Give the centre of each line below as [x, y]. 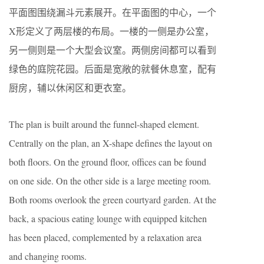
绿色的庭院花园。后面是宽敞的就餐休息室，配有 [113, 68]
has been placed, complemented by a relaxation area [105, 237]
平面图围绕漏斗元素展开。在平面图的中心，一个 [113, 12]
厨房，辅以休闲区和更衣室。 [70, 87]
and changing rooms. [48, 256]
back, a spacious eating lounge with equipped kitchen [108, 218]
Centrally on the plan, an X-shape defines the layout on [110, 143]
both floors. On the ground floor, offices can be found [108, 161]
